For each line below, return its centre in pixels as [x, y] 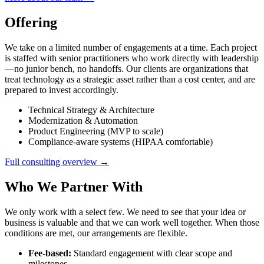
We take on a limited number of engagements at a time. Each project [131, 47]
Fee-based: [50, 253]
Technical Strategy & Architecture [91, 110]
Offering [31, 22]
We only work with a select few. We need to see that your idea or [125, 212]
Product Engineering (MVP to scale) [96, 131]
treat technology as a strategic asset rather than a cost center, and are [130, 79]
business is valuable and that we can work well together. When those [132, 222]
